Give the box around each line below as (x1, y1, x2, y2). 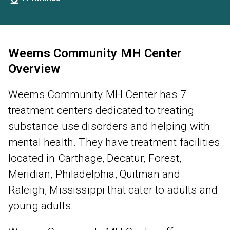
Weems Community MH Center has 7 (8, 88, 186, 101)
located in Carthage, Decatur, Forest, (8, 152, 181, 164)
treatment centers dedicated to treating (8, 104, 195, 117)
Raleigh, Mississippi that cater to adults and (8, 184, 218, 196)
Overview (8, 62, 61, 76)
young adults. (8, 200, 74, 212)
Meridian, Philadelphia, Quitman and (8, 168, 181, 180)
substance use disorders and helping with (8, 120, 210, 132)
